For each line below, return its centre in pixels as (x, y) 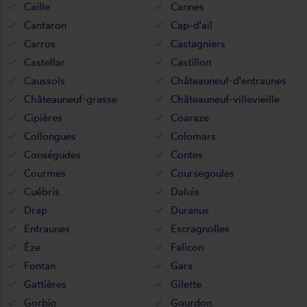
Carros (40, 43)
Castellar (45, 62)
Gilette (186, 284)
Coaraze (190, 117)
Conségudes (52, 154)
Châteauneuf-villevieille (225, 99)
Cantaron (45, 25)
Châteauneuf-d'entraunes (229, 80)
